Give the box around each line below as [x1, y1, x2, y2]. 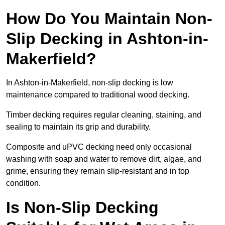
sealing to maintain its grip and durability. [6, 123, 153, 132]
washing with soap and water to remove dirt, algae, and [6, 155, 201, 164]
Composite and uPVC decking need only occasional [6, 143, 192, 152]
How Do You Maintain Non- [6, 10, 212, 28]
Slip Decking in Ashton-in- [6, 30, 208, 48]
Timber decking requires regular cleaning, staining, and [6, 110, 201, 120]
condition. [6, 179, 41, 188]
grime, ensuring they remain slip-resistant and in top [6, 167, 189, 176]
